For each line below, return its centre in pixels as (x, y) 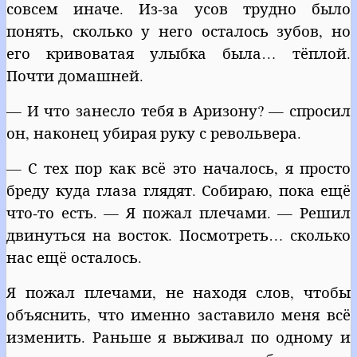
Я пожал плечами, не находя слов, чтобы (178, 292)
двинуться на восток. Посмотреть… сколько (178, 234)
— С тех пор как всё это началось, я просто (178, 167)
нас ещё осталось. (74, 257)
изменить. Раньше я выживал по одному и (178, 336)
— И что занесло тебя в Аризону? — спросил (178, 110)
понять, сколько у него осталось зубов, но (178, 30)
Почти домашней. (75, 75)
